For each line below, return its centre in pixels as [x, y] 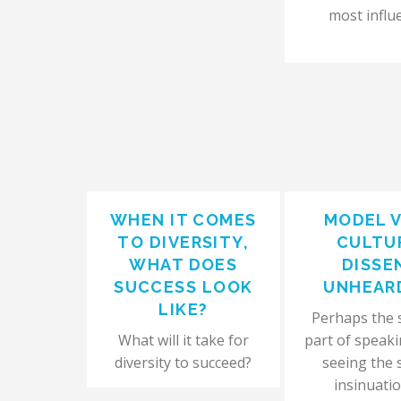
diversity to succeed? [183, 363]
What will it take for [183, 340]
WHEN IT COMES [183, 220]
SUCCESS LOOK [183, 287]
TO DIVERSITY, [183, 242]
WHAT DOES [183, 264]
